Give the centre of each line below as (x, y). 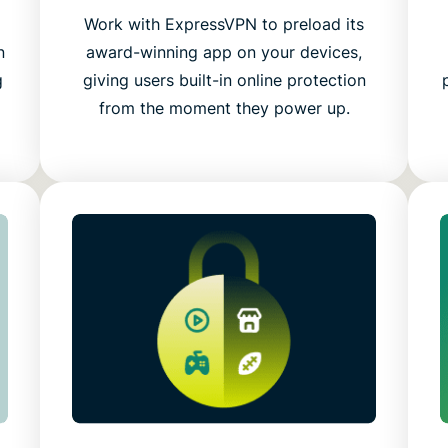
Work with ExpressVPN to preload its (224, 24)
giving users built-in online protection (224, 80)
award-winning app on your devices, (224, 52)
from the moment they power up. (224, 108)
